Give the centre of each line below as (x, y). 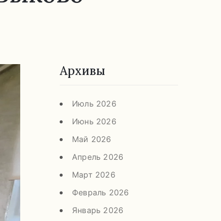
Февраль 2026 (101, 192)
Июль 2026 (94, 103)
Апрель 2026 (98, 157)
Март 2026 (94, 174)
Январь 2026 (98, 210)
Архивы (82, 71)
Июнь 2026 (94, 121)
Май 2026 (92, 139)
